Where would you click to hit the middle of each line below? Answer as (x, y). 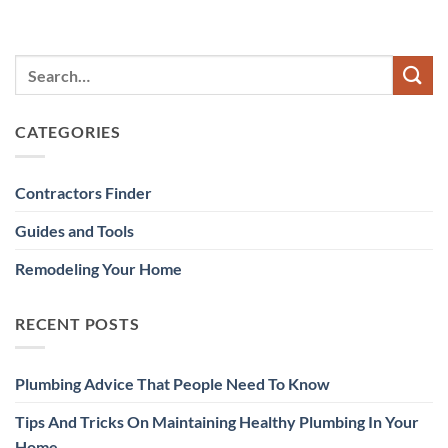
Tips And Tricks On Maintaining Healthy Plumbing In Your (217, 422)
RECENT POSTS (77, 323)
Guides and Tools (74, 230)
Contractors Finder (83, 192)
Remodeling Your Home (98, 268)
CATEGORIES (68, 132)
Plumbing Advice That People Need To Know (172, 384)
